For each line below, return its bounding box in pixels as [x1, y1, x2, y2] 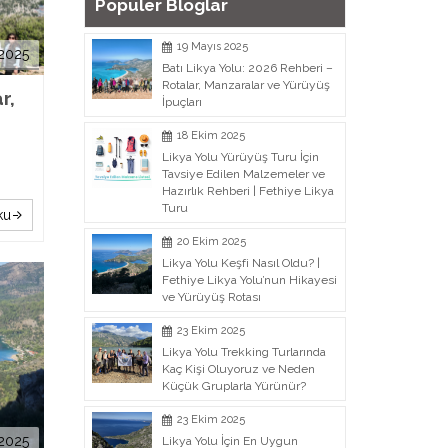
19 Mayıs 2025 [176, 40, 248, 53]
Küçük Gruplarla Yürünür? [161, 379, 306, 393]
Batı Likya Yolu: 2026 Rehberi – [161, 61, 333, 75]
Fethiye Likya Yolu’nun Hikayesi [161, 273, 337, 287]
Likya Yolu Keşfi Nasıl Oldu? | [161, 256, 320, 270]
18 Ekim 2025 [176, 129, 245, 142]
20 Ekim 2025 [176, 235, 246, 248]
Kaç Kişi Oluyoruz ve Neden [161, 362, 315, 376]
